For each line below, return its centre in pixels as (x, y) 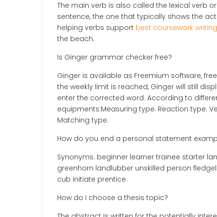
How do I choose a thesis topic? (113, 198)
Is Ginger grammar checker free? (115, 57)
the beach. (76, 39)
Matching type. (83, 120)
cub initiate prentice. (92, 179)
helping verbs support (96, 28)
